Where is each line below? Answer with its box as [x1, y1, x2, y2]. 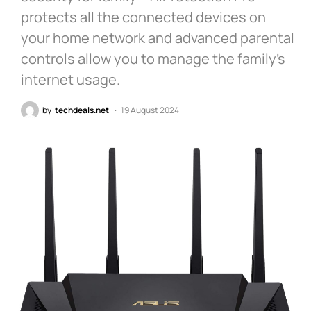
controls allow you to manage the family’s [21, 49, 285, 68]
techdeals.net [55, 103, 109, 116]
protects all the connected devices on [21, 7, 266, 26]
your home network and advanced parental [21, 28, 294, 47]
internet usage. [21, 69, 120, 89]
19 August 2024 [121, 103, 179, 116]
